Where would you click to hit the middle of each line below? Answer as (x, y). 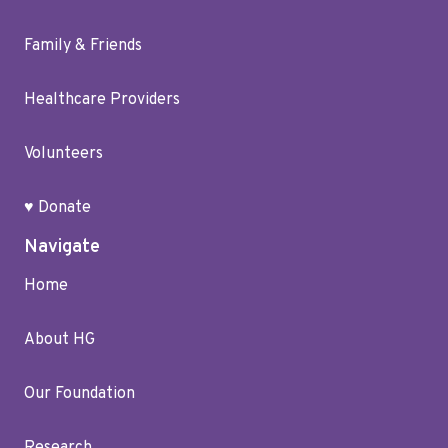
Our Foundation (79, 394)
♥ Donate (57, 208)
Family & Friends (83, 46)
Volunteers (63, 154)
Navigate (62, 248)
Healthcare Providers (102, 100)
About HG (59, 340)
